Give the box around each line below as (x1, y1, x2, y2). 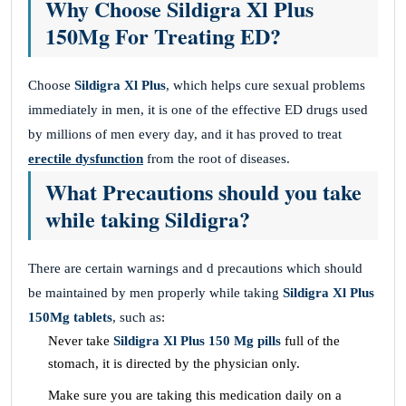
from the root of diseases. (143, 151, 290, 167)
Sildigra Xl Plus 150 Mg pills (113, 333, 281, 349)
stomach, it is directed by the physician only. (48, 356, 300, 372)
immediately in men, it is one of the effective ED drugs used (28, 102, 368, 118)
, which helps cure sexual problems (166, 78, 365, 93)
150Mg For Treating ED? (45, 20, 281, 53)
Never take (48, 333, 113, 349)
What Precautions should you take (45, 176, 362, 208)
